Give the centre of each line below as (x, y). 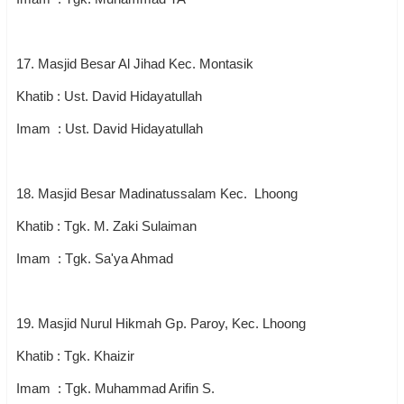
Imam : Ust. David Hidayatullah (110, 129)
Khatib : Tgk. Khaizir (75, 356)
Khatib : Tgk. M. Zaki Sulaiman (106, 226)
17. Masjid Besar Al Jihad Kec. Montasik (135, 64)
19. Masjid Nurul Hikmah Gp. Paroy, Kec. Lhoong (161, 323)
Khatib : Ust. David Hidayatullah (109, 96)
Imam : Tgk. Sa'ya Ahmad (95, 258)
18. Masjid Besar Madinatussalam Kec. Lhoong (157, 193)
